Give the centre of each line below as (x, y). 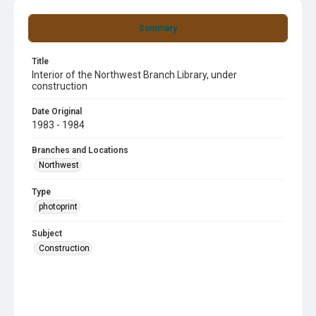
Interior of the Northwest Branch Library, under (134, 75)
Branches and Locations (80, 150)
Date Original (57, 111)
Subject (47, 233)
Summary (158, 28)
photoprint (58, 207)
